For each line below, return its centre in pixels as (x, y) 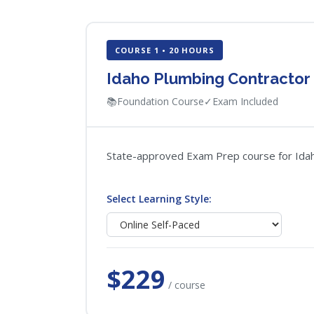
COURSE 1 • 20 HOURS (165, 50)
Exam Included (245, 101)
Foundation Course (161, 101)
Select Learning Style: (159, 199)
